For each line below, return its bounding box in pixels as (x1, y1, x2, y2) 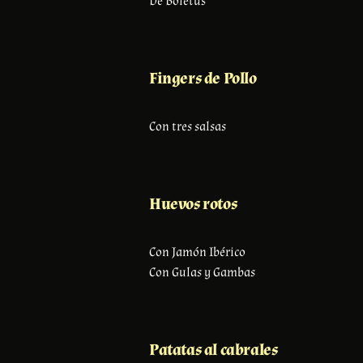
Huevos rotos (149, 193, 237, 215)
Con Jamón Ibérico (149, 243, 246, 261)
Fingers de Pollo (149, 67, 257, 89)
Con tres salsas (149, 117, 226, 135)
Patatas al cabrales (149, 339, 278, 361)
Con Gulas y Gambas (149, 263, 255, 281)
